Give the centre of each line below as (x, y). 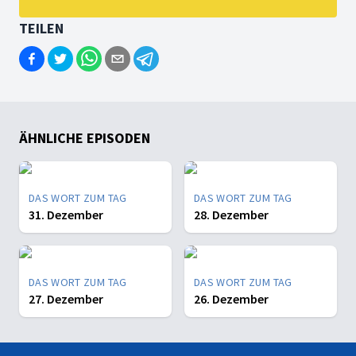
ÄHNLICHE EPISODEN (85, 138)
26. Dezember (231, 299)
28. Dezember (231, 215)
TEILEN (41, 28)
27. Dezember (66, 299)
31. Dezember (66, 215)
